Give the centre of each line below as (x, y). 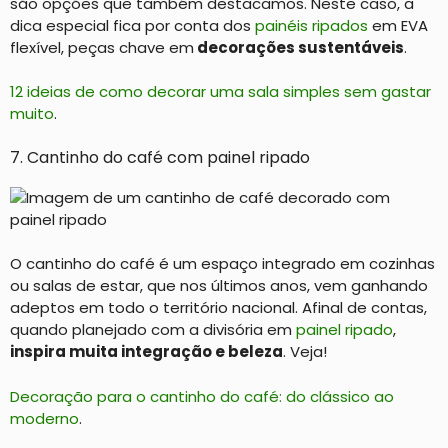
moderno (44, 418)
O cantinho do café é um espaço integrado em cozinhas (222, 263)
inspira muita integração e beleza (146, 351)
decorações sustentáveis (299, 47)
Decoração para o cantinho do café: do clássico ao (202, 396)
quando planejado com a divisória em (153, 329)
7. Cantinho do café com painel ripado (160, 157)
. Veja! (305, 351)
